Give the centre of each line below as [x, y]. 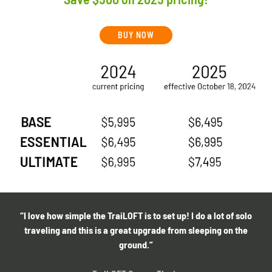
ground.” [136, 245]
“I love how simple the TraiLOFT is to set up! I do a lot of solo [136, 216]
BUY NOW [136, 35]
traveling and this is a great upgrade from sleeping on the [136, 230]
